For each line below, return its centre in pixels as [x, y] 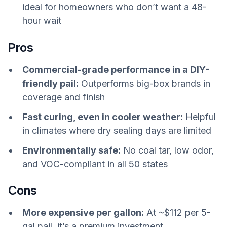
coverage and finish [64, 97]
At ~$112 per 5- [177, 213]
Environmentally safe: [71, 150]
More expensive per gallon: [83, 213]
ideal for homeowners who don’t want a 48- [115, 7]
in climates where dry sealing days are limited [117, 130]
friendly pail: [50, 83]
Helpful [199, 117]
